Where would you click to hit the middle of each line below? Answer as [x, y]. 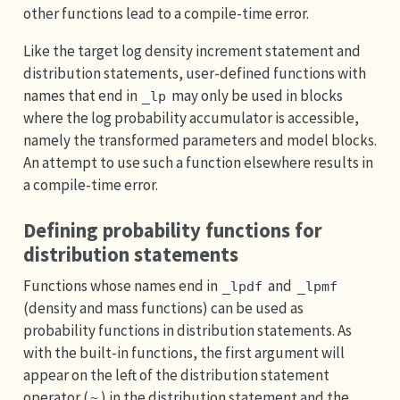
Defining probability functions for [172, 230]
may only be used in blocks [256, 95]
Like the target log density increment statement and [192, 50]
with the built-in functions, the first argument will [183, 352]
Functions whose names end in [121, 285]
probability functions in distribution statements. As [187, 330]
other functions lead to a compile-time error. [166, 13]
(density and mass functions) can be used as [163, 308]
